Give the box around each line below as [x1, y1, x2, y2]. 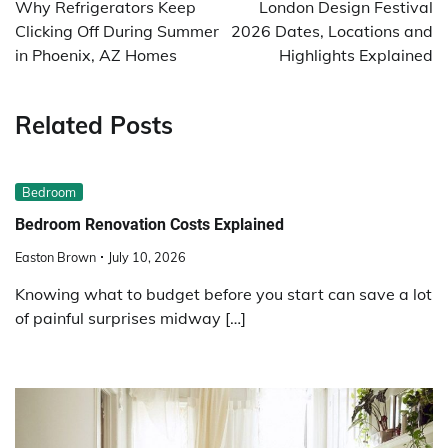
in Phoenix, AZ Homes [15, 45, 177, 66]
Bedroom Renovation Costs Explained [15, 214, 284, 234]
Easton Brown [15, 248, 96, 265]
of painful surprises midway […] [15, 307, 246, 328]
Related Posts [15, 110, 173, 141]
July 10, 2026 [108, 248, 186, 265]
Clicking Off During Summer [15, 21, 219, 42]
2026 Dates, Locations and [231, 21, 433, 42]
